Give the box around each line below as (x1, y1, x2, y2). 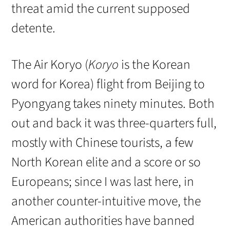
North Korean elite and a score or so (11, 152, 201, 171)
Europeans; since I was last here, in (11, 172, 195, 191)
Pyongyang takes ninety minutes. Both (11, 94, 215, 113)
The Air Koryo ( (11, 55, 89, 74)
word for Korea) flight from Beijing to (11, 74, 205, 93)
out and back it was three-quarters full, (11, 113, 217, 132)
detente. (11, 18, 56, 37)
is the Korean (119, 55, 191, 74)
